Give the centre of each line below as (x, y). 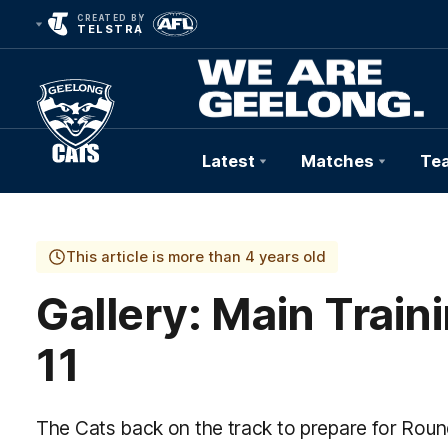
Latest (228, 161)
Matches (337, 161)
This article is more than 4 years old (196, 257)
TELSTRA (110, 29)
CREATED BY (111, 18)
